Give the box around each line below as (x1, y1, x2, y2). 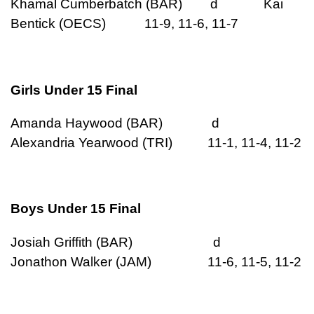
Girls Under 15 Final (11, 82, 137, 97)
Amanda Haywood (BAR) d (11, 116, 261, 131)
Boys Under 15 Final (11, 201, 141, 217)
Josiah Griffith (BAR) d (11, 234, 263, 250)
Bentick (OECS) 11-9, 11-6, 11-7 (11, 16, 238, 32)
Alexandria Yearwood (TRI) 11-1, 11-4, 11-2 (11, 135, 301, 151)
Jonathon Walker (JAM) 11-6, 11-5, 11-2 (11, 254, 301, 269)
